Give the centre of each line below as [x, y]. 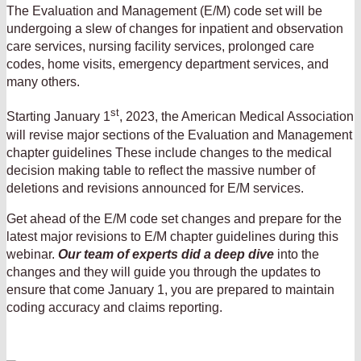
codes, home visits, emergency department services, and [168, 64]
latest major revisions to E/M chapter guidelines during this [172, 236]
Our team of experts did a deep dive [166, 254]
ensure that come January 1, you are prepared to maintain [170, 289]
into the [297, 254]
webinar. [32, 254]
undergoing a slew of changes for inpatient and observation [175, 29]
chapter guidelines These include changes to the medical [169, 152]
